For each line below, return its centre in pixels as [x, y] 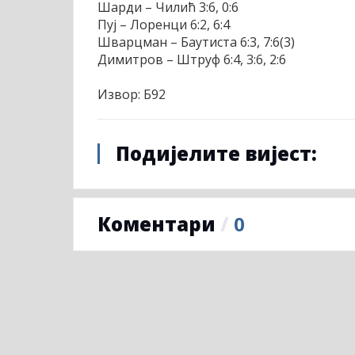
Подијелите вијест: [216, 154]
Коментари [159, 224]
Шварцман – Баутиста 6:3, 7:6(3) [196, 42]
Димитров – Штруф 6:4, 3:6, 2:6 [192, 60]
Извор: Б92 [132, 95]
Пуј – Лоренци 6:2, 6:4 [164, 25]
